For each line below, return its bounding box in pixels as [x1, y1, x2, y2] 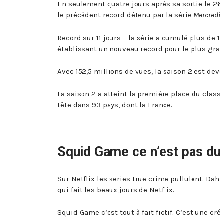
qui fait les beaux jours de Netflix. [57, 185, 174, 194]
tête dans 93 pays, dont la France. [57, 100, 172, 110]
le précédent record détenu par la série [57, 10, 193, 20]
